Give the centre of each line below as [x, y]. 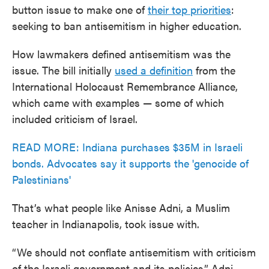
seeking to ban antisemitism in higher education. [127, 26]
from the [214, 70]
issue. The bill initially [63, 70]
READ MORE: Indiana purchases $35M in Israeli [127, 147]
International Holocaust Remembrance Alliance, [125, 86]
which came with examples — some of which [118, 102]
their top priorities [189, 9]
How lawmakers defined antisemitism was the [121, 54]
